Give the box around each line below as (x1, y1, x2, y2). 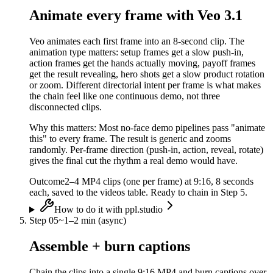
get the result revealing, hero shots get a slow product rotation (29, 69, 264, 80)
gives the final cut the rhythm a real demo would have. (29, 155, 238, 166)
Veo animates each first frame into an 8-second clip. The (29, 36, 244, 47)
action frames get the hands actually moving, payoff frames (29, 58, 255, 69)
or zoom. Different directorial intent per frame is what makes (29, 80, 261, 91)
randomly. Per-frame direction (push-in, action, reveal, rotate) (29, 144, 263, 155)
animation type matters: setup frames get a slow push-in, (29, 47, 244, 58)
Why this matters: (29, 122, 99, 133)
